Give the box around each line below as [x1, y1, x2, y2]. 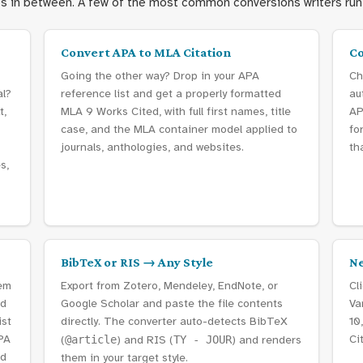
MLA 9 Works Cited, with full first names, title [61, 105, 291, 118]
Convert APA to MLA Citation [61, 45, 231, 59]
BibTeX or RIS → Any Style [61, 255, 213, 269]
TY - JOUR [173, 333, 232, 346]
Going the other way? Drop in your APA [61, 69, 259, 83]
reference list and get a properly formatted [61, 87, 281, 100]
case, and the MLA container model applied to [61, 122, 297, 136]
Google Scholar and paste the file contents [61, 297, 283, 310]
